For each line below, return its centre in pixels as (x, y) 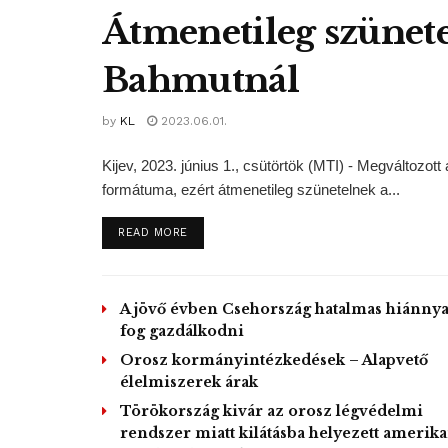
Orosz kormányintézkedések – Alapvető (274, 360)
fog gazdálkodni (182, 331)
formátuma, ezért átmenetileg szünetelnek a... (251, 190)
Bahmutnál (200, 80)
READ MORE (153, 233)
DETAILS (211, 232)
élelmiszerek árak (189, 382)
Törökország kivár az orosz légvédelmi (271, 411)
